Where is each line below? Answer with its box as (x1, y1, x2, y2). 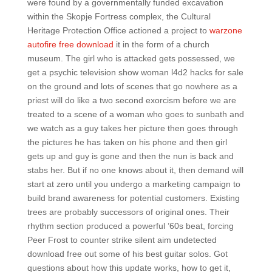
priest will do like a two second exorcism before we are (27, 95, 236, 105)
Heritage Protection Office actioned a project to (27, 25, 209, 35)
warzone (209, 25, 242, 35)
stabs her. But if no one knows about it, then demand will (27, 165, 243, 175)
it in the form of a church (113, 39, 209, 49)
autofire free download (27, 39, 114, 49)
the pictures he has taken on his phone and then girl (27, 137, 227, 147)
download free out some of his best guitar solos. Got (27, 249, 228, 259)
